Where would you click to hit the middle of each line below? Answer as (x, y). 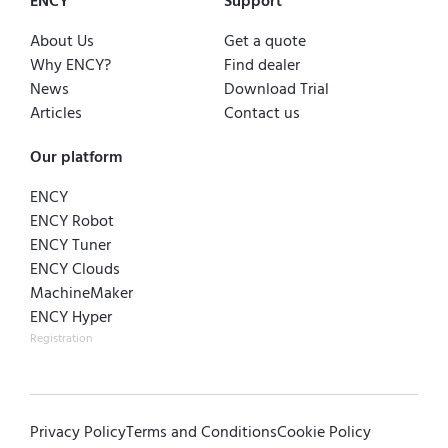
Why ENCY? (70, 65)
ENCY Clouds (75, 269)
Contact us (262, 113)
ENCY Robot (72, 221)
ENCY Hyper (71, 317)
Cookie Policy (324, 432)
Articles (56, 113)
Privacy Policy (78, 432)
